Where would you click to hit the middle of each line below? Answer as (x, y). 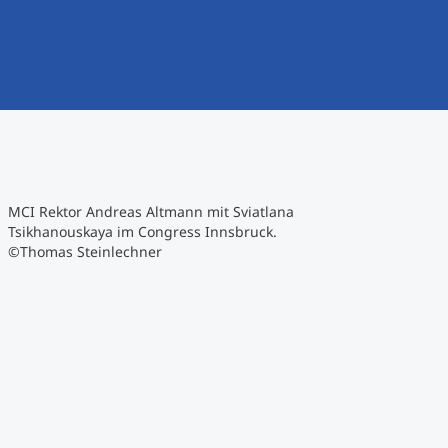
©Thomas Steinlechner (85, 251)
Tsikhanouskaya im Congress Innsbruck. (142, 231)
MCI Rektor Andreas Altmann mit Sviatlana (151, 211)
